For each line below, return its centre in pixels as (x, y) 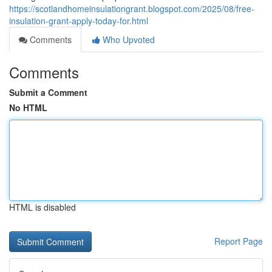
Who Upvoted (127, 39)
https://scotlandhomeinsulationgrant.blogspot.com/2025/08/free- (132, 8)
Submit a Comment (48, 92)
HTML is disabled (42, 207)
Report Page (239, 241)
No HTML (28, 107)
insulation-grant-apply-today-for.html (79, 21)
